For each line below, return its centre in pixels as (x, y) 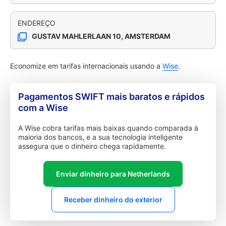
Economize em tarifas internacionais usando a (86, 66)
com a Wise (43, 108)
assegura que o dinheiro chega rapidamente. (92, 146)
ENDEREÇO (37, 23)
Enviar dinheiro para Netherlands (113, 174)
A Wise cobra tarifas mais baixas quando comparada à (108, 128)
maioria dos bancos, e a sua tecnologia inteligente (100, 137)
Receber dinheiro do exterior (113, 200)
